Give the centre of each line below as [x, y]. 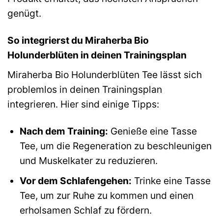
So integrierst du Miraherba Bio [78, 40]
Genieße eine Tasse [152, 131]
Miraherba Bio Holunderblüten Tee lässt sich [105, 74]
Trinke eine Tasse [171, 181]
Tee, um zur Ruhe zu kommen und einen [106, 196]
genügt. [24, 14]
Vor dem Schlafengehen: [75, 181]
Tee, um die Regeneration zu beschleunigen [115, 146]
